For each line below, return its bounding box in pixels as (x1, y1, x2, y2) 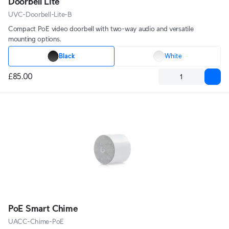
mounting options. (8, 35, 61, 43)
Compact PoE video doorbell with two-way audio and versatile (8, 25, 194, 33)
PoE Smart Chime (8, 203, 78, 214)
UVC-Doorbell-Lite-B (8, 10, 72, 18)
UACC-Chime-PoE (8, 217, 64, 225)
